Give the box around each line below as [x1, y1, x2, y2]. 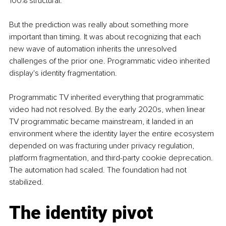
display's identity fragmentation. [9, 68, 117, 79]
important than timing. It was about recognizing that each [9, 32, 203, 42]
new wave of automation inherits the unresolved [9, 44, 179, 54]
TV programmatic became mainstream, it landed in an [9, 117, 195, 127]
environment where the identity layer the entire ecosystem [9, 129, 216, 139]
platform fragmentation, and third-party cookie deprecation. [9, 153, 215, 163]
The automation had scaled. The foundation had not [9, 165, 189, 176]
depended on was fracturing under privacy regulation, [9, 141, 196, 151]
